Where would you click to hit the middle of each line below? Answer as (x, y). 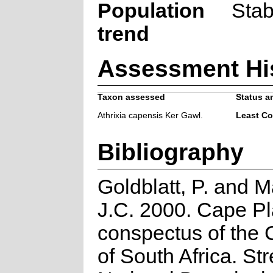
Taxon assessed (131, 97)
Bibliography (170, 151)
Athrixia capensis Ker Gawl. (150, 115)
